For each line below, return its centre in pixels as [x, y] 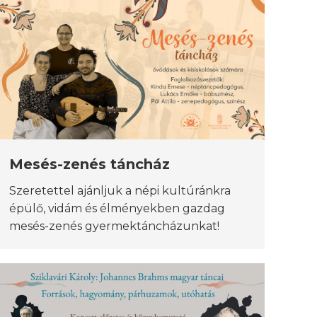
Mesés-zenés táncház [90, 164]
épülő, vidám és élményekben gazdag [117, 208]
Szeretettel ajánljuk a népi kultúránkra [120, 190]
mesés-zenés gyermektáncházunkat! [114, 226]
